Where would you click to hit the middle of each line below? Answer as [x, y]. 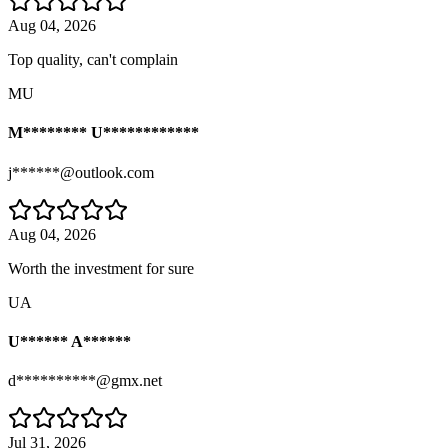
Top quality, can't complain [93, 60]
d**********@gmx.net [85, 381]
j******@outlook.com [81, 172]
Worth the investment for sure [101, 268]
